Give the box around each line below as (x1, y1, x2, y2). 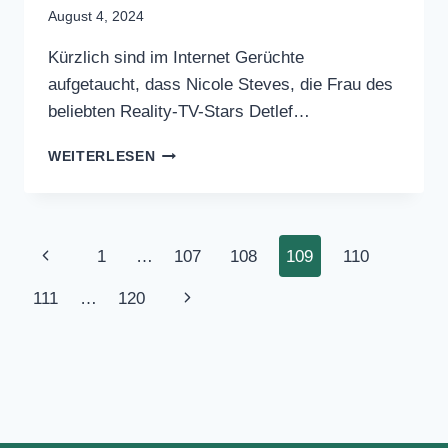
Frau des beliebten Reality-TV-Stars (48, 280, 356, 305)
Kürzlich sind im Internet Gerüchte (48, 226, 341, 251)
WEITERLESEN (48, 355, 150, 375)
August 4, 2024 (48, 188, 151, 208)
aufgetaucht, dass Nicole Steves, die (48, 253, 366, 278)
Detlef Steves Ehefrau (48, 101, 324, 137)
